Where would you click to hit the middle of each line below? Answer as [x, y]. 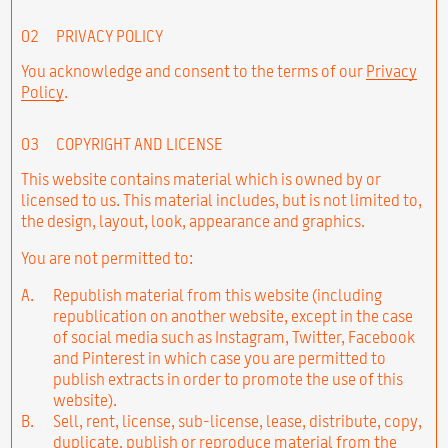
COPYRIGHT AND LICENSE [137, 143]
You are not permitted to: [107, 257]
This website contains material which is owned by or [200, 178]
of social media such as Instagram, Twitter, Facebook [233, 336]
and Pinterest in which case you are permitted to [219, 357]
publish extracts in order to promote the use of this [227, 378]
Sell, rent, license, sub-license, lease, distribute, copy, [237, 420]
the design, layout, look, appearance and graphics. [192, 220]
